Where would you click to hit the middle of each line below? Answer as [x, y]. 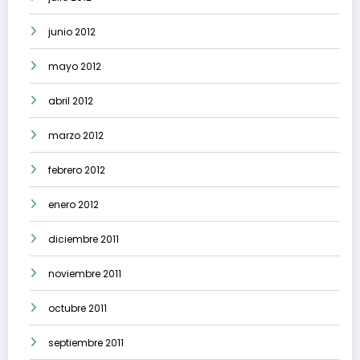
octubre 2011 [78, 309]
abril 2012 [71, 101]
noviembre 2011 [85, 274]
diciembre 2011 [84, 239]
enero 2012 [74, 205]
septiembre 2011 [86, 343]
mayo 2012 [75, 67]
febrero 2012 [77, 170]
